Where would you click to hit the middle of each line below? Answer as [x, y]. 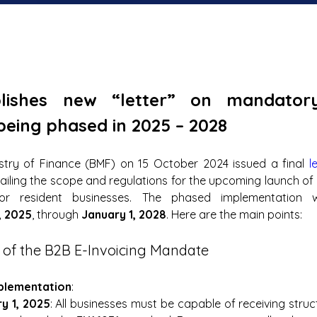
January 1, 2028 [124, 214]
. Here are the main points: [234, 214]
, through [57, 214]
